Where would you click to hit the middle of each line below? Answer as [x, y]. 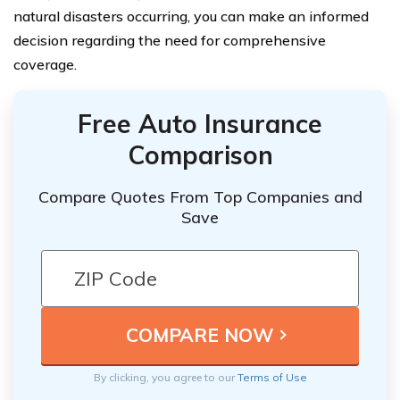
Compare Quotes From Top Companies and [200, 196]
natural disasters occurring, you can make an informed [191, 17]
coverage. [45, 65]
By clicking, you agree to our [165, 377]
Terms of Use [272, 377]
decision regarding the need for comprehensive [170, 41]
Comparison [200, 155]
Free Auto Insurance [200, 124]
